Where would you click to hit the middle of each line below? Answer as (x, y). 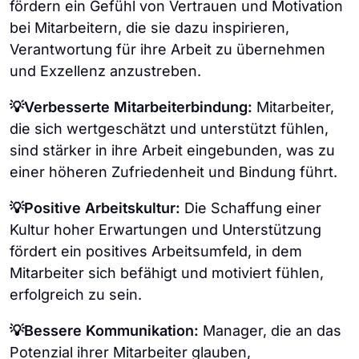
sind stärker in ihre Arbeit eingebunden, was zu (172, 150)
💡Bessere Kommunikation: (104, 330)
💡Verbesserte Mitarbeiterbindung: (131, 107)
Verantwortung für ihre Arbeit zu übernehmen (167, 49)
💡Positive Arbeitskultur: (95, 208)
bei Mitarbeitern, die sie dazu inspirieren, (149, 27)
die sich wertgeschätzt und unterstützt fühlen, (169, 128)
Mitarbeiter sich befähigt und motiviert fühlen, (167, 272)
